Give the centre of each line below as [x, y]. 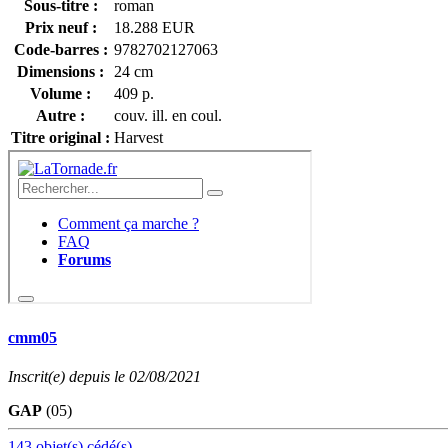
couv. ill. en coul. [168, 115]
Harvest [138, 137]
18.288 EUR [154, 27]
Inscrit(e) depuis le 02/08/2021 [104, 377]
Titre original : [60, 137]
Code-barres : [60, 49]
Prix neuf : [60, 27]
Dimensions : [60, 71]
